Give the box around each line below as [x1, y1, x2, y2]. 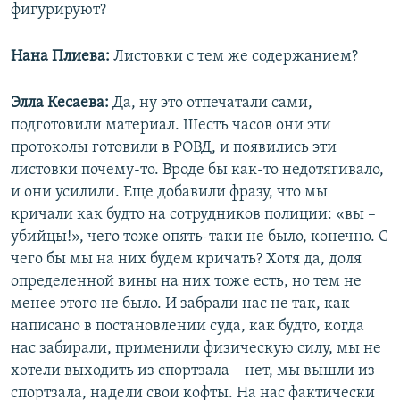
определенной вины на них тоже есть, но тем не [11, 273, 362, 291]
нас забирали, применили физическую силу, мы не [11, 340, 381, 358]
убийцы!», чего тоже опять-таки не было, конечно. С [11, 229, 388, 246]
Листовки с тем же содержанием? [113, 48, 358, 66]
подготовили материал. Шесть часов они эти [11, 117, 331, 135]
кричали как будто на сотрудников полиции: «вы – [11, 206, 376, 224]
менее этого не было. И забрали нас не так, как [11, 296, 350, 313]
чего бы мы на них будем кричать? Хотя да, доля [11, 251, 362, 269]
